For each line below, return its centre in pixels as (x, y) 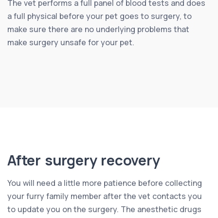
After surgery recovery (84, 160)
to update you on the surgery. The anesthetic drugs (104, 209)
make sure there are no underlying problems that (98, 29)
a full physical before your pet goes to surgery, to (100, 16)
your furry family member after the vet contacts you (105, 196)
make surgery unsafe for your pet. (71, 42)
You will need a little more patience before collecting (105, 183)
